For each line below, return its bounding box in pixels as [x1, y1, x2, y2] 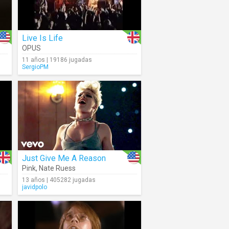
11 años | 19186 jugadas [22, 56, 92, 63]
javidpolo [22, 184, 47, 191]
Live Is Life [22, 33, 63, 43]
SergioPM [22, 63, 49, 71]
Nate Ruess [39, 164, 76, 172]
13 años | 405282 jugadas [22, 176, 96, 184]
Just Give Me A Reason [22, 153, 106, 163]
